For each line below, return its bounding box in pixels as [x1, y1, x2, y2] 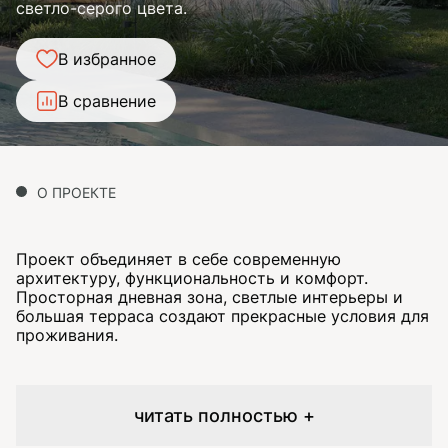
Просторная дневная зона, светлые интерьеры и [16, 287, 403, 307]
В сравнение [58, 90, 156, 111]
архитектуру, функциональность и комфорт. [16, 268, 368, 288]
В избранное [58, 48, 156, 69]
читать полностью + [133, 405, 315, 426]
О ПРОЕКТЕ [37, 184, 116, 201]
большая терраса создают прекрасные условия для [16, 306, 429, 326]
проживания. [16, 325, 118, 345]
